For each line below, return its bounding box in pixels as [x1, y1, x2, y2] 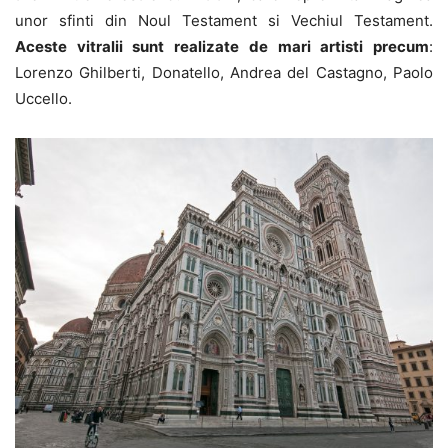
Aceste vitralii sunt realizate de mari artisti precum [15, 37, 429, 56]
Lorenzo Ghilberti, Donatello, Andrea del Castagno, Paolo [15, 63, 433, 82]
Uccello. [15, 89, 72, 108]
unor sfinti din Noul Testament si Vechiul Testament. [15, 11, 433, 30]
